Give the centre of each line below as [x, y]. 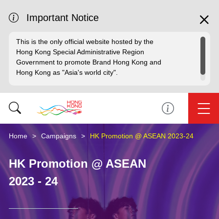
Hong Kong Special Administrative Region [80, 52]
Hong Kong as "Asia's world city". [67, 72]
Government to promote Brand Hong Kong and [89, 62]
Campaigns [59, 136]
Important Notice [63, 18]
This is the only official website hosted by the [85, 42]
